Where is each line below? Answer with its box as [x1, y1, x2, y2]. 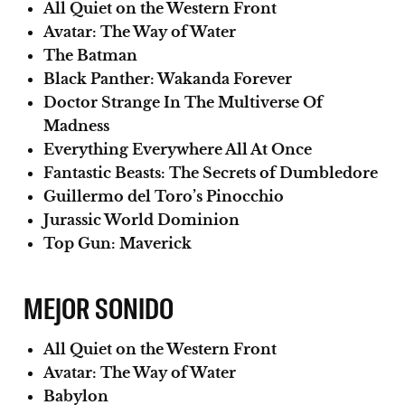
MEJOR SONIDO [24, 287, 174, 325]
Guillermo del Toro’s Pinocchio [43, 186, 284, 205]
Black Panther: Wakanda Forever [43, 69, 292, 88]
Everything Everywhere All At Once [43, 139, 312, 158]
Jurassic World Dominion [43, 210, 240, 229]
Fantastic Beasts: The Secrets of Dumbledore [43, 163, 378, 182]
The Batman [43, 45, 137, 64]
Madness [43, 116, 109, 135]
